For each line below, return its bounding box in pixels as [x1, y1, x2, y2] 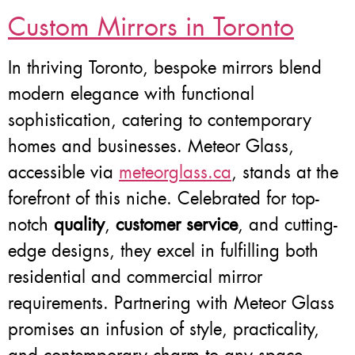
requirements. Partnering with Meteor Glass [8, 291, 334, 315]
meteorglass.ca [119, 160, 231, 184]
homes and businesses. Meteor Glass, [8, 134, 294, 158]
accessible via [8, 160, 119, 184]
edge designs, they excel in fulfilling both [8, 239, 319, 262]
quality [54, 212, 105, 236]
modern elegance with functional [8, 82, 254, 105]
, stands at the [231, 160, 338, 184]
